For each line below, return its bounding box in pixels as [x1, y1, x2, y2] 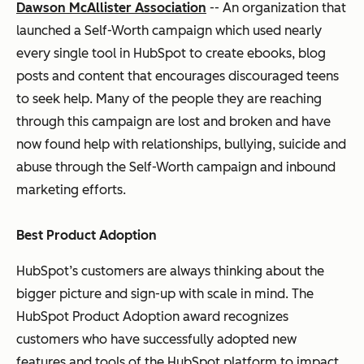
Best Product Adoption [16, 227, 157, 243]
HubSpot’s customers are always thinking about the [16, 262, 324, 279]
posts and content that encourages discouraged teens [16, 67, 339, 84]
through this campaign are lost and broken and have [16, 113, 331, 129]
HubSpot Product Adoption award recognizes [16, 308, 288, 324]
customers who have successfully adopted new [16, 331, 297, 347]
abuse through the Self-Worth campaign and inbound [16, 158, 336, 175]
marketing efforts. [16, 181, 126, 197]
